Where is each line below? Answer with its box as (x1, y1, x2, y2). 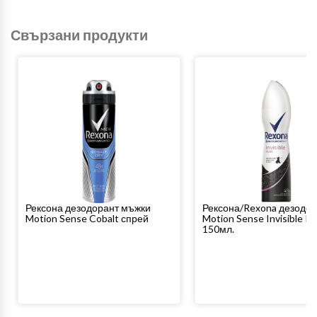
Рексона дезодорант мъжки (25, 202, 151, 214)
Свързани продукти (11, 26, 148, 44)
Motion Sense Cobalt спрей (25, 212, 149, 225)
